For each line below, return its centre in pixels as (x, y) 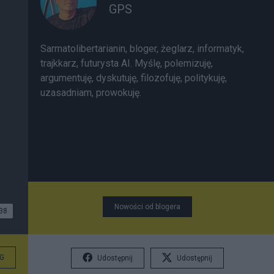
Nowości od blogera (147, 207)
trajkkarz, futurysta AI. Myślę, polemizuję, (127, 63)
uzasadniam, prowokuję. (91, 93)
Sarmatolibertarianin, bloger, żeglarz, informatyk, (142, 49)
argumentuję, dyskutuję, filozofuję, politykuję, (134, 78)
